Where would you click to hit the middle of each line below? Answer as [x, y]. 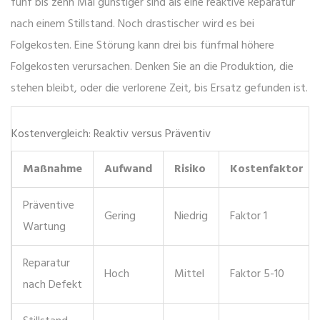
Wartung [44, 227]
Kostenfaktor [267, 170]
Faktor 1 [249, 217]
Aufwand [128, 170]
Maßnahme [52, 170]
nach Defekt [52, 285]
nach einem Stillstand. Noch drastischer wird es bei [132, 25]
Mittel [189, 275]
